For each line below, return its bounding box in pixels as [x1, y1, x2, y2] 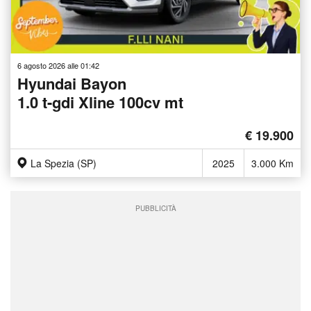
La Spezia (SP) [31, 155, 96, 170]
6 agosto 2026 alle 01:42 [17, 59, 99, 71]
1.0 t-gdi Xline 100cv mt [17, 90, 183, 113]
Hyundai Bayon [17, 72, 126, 94]
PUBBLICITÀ [135, 203, 176, 213]
